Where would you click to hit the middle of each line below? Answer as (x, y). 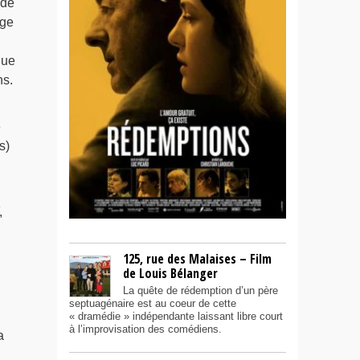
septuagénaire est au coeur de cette (153, 304)
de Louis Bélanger (170, 274)
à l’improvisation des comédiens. (145, 329)
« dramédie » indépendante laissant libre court (176, 317)
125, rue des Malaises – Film (197, 259)
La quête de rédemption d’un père (200, 291)
